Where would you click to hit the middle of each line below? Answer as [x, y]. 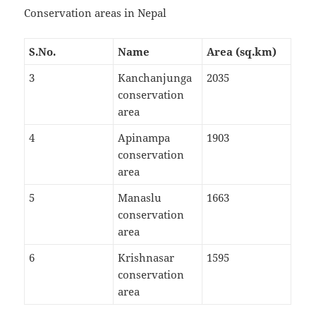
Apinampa [144, 138]
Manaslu [140, 198]
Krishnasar [146, 258]
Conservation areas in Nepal [96, 13]
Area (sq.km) [242, 52]
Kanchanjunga [155, 78]
